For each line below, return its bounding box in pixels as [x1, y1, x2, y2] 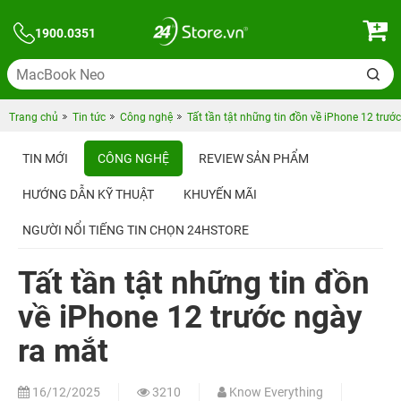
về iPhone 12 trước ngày [18, 299, 363, 336]
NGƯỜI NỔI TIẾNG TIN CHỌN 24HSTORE [22, 223, 249, 237]
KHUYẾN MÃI [183, 187, 257, 201]
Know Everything [226, 385, 323, 399]
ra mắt [18, 333, 108, 370]
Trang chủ [9, 111, 58, 124]
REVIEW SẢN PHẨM [199, 151, 309, 166]
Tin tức [73, 111, 106, 124]
